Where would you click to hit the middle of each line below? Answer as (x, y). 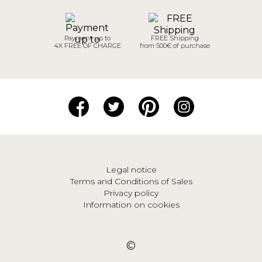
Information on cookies (131, 205)
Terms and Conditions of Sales (131, 182)
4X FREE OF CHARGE (87, 46)
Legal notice (131, 170)
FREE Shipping (175, 38)
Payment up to (87, 38)
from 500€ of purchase (175, 46)
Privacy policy (131, 193)
